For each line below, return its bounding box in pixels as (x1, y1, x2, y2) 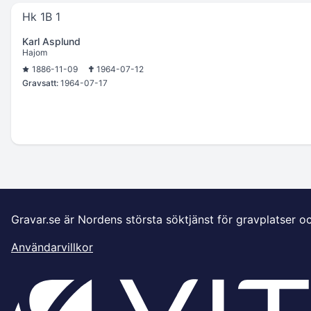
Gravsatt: (22, 78, 58, 88)
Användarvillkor (11, 240, 93, 254)
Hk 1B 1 (22, 10, 60, 24)
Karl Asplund (22, 35, 81, 47)
